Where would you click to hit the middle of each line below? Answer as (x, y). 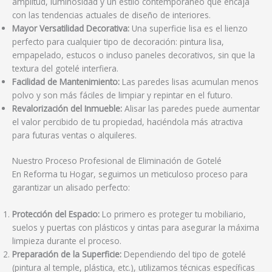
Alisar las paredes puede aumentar (191, 108)
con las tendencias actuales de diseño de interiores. (111, 15)
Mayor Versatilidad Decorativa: (71, 28)
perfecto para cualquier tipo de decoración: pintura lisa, (118, 41)
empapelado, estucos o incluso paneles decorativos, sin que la (134, 55)
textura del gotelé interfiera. (65, 68)
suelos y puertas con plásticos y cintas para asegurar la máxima (136, 228)
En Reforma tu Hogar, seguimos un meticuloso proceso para (130, 174)
